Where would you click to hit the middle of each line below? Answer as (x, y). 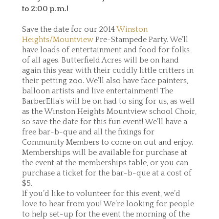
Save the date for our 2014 (69, 29)
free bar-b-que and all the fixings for (88, 132)
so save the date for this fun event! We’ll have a (105, 122)
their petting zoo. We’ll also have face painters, (105, 81)
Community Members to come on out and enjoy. (108, 142)
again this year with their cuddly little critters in (108, 70)
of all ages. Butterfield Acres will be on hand (100, 60)
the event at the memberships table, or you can (105, 163)
